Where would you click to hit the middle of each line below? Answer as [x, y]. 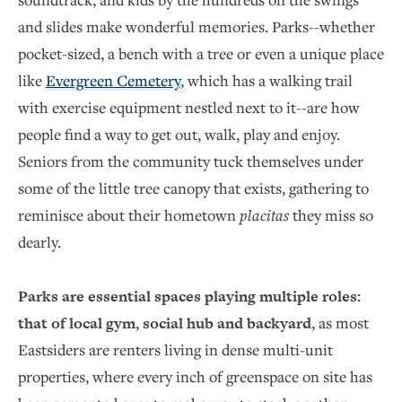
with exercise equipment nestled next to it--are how [189, 107]
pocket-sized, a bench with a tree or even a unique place [201, 53]
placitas [266, 214]
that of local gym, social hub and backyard [165, 323]
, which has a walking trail [267, 80]
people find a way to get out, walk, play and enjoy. [179, 134]
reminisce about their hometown [129, 214]
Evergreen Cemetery [113, 80]
